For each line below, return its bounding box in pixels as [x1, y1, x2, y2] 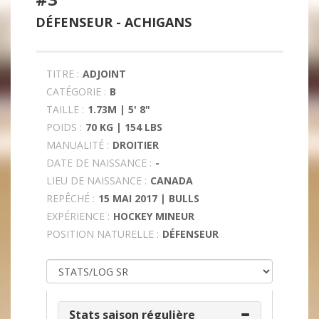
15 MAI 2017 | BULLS [98, 192, 199, 206]
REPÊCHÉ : [46, 192, 95, 206]
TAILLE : [46, 103, 84, 117]
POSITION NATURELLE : [46, 227, 159, 241]
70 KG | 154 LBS [85, 120, 162, 135]
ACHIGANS [125, 14, 192, 31]
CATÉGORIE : [46, 85, 106, 99]
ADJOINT [83, 67, 126, 81]
